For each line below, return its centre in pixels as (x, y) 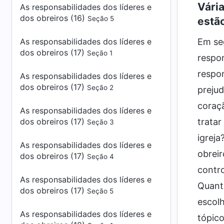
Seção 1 (100, 53)
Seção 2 (100, 87)
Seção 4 (100, 156)
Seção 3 (100, 122)
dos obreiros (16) (54, 18)
